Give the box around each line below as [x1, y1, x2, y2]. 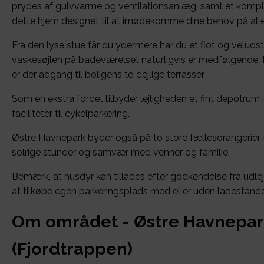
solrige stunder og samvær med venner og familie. [12, 147, 230, 159]
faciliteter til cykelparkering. [12, 108, 130, 120]
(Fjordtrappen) [12, 239, 133, 259]
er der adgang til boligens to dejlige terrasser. [12, 69, 205, 81]
